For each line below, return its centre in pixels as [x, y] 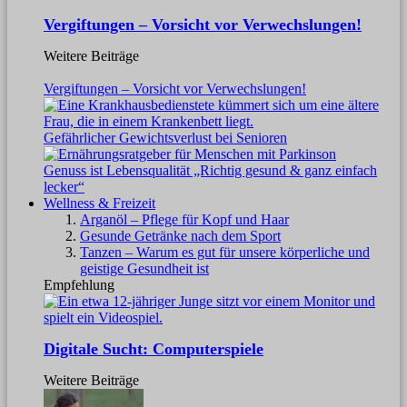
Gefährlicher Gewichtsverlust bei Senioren [165, 137]
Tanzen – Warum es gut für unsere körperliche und [225, 252]
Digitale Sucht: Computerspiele [154, 348]
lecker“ [64, 186]
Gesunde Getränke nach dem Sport [180, 235]
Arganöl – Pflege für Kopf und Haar [184, 219]
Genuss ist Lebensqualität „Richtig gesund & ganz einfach [210, 170]
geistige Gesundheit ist [144, 268]
